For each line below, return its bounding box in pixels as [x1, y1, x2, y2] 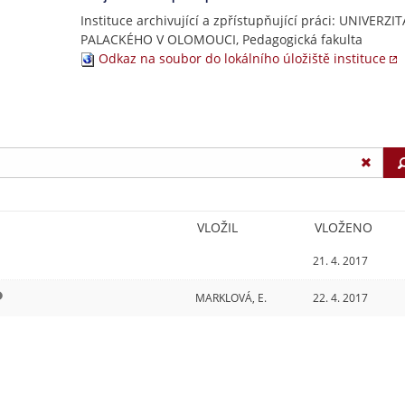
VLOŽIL [197, 218, 238, 236]
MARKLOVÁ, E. [195, 289, 268, 306]
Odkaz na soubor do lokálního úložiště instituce [99, 50, 386, 67]
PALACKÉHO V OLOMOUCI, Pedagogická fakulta [80, 31, 363, 48]
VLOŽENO [315, 218, 372, 236]
